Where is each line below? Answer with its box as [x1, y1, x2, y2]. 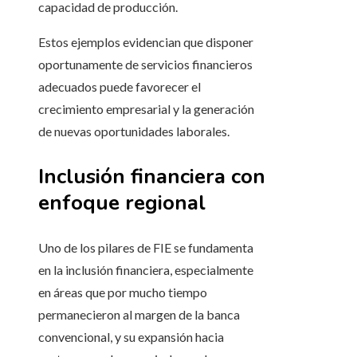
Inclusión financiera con [38, 163, 265, 191]
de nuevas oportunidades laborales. [38, 124, 229, 139]
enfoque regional [38, 189, 206, 218]
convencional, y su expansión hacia [38, 329, 224, 345]
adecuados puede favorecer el [38, 79, 201, 95]
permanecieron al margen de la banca [38, 307, 240, 323]
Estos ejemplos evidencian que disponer [38, 34, 253, 50]
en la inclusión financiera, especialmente [38, 262, 253, 278]
